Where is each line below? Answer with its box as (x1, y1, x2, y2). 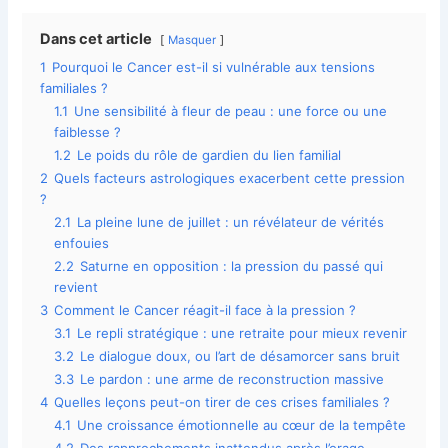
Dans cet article (40, 30, 153, 49)
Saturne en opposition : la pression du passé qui (80, 258, 384, 275)
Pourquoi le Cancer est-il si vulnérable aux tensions (52, 59, 376, 76)
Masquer (168, 33, 217, 48)
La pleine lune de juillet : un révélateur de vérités (77, 214, 385, 231)
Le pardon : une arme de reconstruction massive (80, 371, 385, 388)
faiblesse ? (54, 124, 122, 141)
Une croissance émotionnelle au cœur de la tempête (77, 417, 407, 434)
